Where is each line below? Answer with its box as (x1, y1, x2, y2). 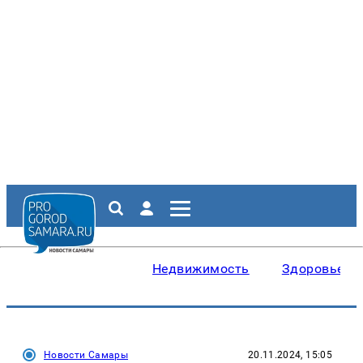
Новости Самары (44, 349, 129, 361)
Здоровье (281, 261, 344, 276)
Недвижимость (152, 261, 250, 276)
